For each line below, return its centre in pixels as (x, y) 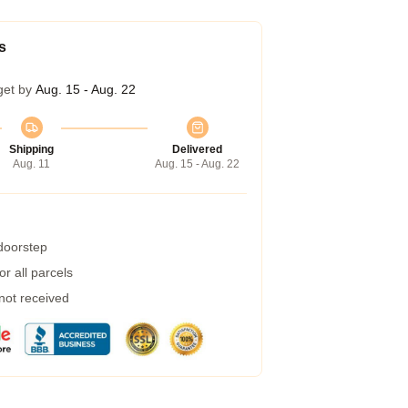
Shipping (31, 149)
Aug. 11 (31, 164)
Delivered (197, 149)
